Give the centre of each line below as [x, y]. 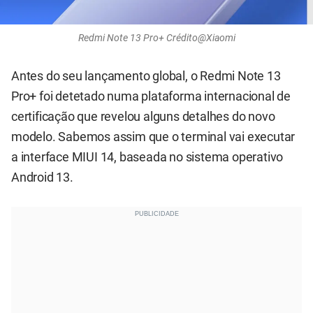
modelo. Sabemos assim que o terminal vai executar [153, 137]
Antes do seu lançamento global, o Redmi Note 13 [146, 77]
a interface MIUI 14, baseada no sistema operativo [147, 158]
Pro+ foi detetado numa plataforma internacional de [151, 97]
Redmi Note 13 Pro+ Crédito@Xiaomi [156, 38]
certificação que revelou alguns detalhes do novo [143, 117]
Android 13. [42, 178]
